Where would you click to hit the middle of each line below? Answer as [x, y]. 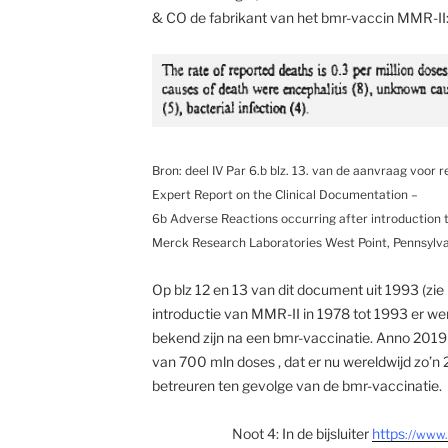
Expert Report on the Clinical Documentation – [284, 194]
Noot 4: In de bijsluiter [301, 433]
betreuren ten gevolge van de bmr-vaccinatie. [298, 385]
